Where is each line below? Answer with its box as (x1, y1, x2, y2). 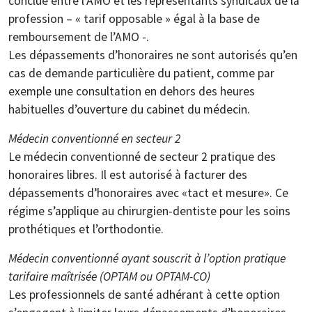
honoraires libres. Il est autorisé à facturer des (8, 166, 247, 182)
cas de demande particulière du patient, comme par (8, 65, 274, 81)
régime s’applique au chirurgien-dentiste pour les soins (8, 203, 290, 219)
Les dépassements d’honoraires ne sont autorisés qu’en (8, 47, 297, 63)
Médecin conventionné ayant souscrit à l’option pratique (8, 250, 286, 266)
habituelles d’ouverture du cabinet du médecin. (8, 101, 250, 117)
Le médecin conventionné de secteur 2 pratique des (8, 148, 276, 164)
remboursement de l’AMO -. (8, 29, 149, 45)
